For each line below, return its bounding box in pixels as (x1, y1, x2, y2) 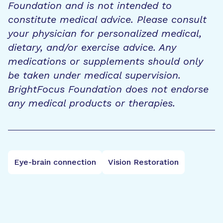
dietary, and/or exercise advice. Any (8, 41, 176, 53)
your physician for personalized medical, (8, 27, 202, 39)
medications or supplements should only (8, 55, 203, 67)
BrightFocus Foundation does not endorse (8, 83, 209, 95)
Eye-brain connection (14, 157, 96, 167)
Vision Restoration (108, 157, 179, 167)
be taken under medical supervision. (8, 69, 181, 81)
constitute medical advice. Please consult (8, 13, 207, 25)
